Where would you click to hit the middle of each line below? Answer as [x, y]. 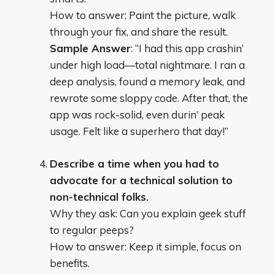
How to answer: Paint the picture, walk [143, 15]
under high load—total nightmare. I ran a [147, 65]
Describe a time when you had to [134, 163]
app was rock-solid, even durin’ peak [137, 114]
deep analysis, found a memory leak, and [147, 81]
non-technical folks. [99, 196]
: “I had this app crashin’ [187, 48]
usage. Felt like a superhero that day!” [139, 131]
